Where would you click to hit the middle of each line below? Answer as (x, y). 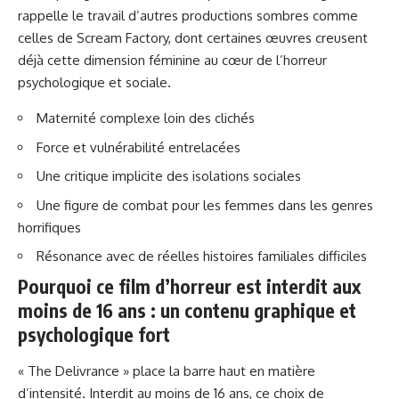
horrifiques (49, 227)
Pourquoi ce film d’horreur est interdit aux (189, 286)
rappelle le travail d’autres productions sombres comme (188, 16)
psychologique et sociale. (94, 83)
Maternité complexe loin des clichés (146, 118)
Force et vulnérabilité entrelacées (138, 147)
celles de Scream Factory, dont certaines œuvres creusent (193, 38)
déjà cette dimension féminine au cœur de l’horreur (172, 61)
